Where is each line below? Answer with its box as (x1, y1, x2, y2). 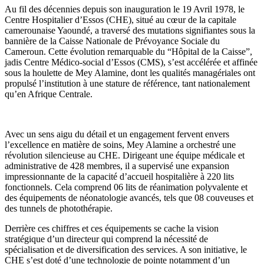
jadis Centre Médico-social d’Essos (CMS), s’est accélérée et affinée (5, 57, 258, 67)
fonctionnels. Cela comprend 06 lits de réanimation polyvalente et (5, 181, 247, 192)
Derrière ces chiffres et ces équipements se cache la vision (5, 223, 219, 233)
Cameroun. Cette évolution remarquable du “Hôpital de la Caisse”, (5, 46, 252, 57)
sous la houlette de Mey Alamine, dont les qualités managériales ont (5, 67, 255, 78)
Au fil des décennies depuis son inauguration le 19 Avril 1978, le (5, 4, 245, 14)
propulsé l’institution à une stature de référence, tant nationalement (5, 78, 250, 88)
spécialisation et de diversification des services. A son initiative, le (5, 244, 247, 255)
